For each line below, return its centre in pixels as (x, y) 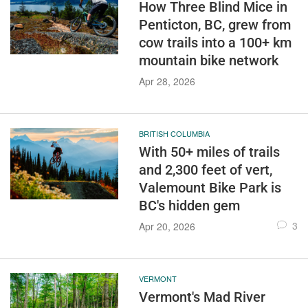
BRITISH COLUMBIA (174, 133)
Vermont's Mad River (202, 297)
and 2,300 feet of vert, (205, 170)
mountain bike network (208, 60)
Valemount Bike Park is (210, 188)
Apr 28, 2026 (167, 81)
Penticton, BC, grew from (214, 25)
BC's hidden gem (189, 206)
